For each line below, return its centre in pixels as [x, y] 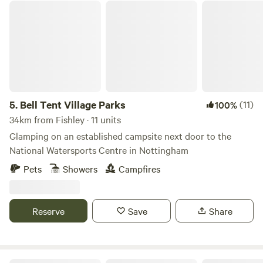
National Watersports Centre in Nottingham [99, 150]
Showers [80, 168]
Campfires [139, 168]
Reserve [49, 211]
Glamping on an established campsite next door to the [120, 136]
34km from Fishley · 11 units [65, 119]
